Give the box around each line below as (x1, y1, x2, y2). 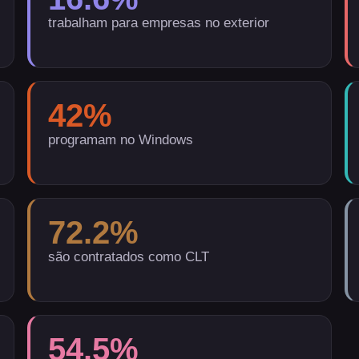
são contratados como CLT (48, 249, 210, 264)
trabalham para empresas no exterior (48, 15, 270, 30)
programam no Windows (48, 132, 194, 147)
